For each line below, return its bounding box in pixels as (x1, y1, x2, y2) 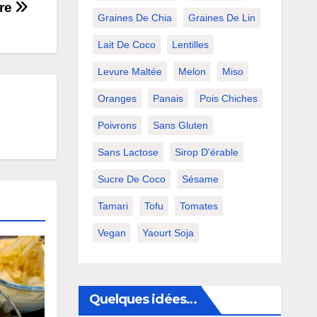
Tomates (179, 200, 218, 212)
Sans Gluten (152, 120, 208, 132)
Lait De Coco (97, 39, 156, 51)
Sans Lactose (97, 146, 158, 158)
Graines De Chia (97, 12, 172, 24)
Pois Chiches (199, 93, 258, 105)
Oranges (97, 93, 137, 105)
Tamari (97, 200, 128, 212)
